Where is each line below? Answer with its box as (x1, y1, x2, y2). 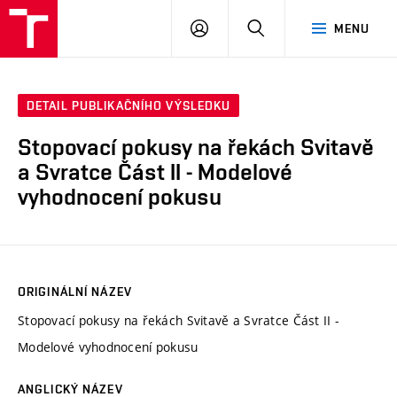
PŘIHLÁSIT (207, 20, 271, 35)
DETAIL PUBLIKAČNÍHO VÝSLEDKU (27, 98, 231, 113)
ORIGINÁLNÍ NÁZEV (18, 284, 132, 299)
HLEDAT (264, 20, 311, 35)
